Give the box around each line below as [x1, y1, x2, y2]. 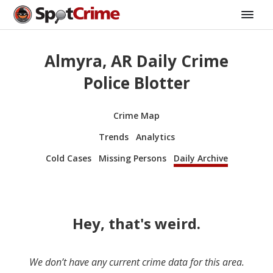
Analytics [135, 130, 175, 143]
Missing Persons [98, 152, 166, 164]
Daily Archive [173, 152, 228, 164]
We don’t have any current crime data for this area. [29, 255, 244, 269]
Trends [98, 130, 129, 143]
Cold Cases [45, 152, 91, 164]
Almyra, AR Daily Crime [44, 50, 229, 73]
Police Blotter [83, 72, 190, 94]
